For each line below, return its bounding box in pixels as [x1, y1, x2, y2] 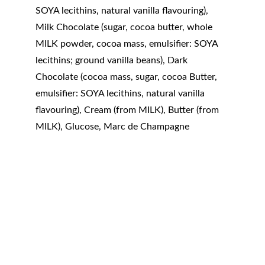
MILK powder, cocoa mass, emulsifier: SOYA [35, 39, 220, 49]
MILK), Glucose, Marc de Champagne [35, 122, 189, 131]
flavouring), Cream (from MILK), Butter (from [35, 105, 221, 115]
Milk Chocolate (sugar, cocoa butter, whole [35, 22, 215, 32]
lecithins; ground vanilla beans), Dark [35, 56, 190, 65]
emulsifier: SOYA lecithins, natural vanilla [35, 89, 207, 98]
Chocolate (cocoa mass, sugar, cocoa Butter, [35, 72, 219, 82]
